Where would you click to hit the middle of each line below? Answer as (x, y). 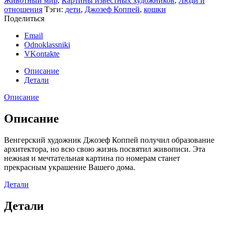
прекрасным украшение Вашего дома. (70, 167)
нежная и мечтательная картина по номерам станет (92, 158)
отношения (23, 9)
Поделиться (24, 18)
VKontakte (42, 53)
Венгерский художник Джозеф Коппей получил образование (109, 140)
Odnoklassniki (47, 44)
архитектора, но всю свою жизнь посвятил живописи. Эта (105, 149)
